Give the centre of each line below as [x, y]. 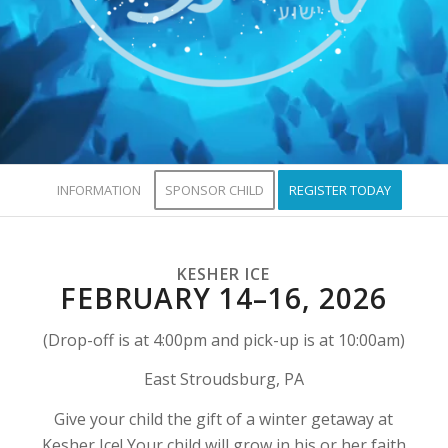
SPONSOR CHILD [215, 190]
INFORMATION [99, 190]
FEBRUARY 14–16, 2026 [224, 298]
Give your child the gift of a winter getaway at [224, 418]
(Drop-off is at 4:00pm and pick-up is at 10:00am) [223, 339]
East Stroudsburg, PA [223, 379]
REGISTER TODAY [340, 190]
